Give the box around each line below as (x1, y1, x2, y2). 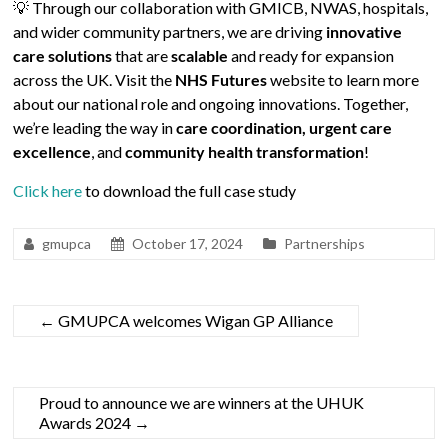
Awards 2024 (39, 413, 135, 432)
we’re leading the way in (13, 118, 177, 137)
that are (112, 46, 172, 65)
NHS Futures (175, 70, 268, 89)
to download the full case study (82, 181, 297, 200)
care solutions (13, 46, 113, 65)
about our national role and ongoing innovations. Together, (13, 94, 409, 113)
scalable (171, 46, 229, 65)
